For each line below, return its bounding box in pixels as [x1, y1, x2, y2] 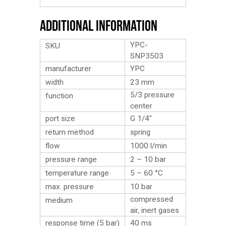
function [45, 91, 73, 100]
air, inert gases [130, 206, 179, 215]
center [130, 101, 152, 110]
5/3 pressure [130, 90, 175, 99]
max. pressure [45, 182, 94, 191]
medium [45, 196, 73, 205]
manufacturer [45, 64, 91, 73]
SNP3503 [130, 51, 163, 61]
